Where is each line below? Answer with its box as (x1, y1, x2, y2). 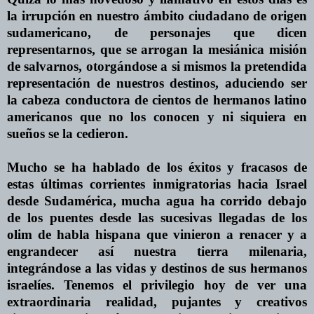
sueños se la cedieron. (7, 125, 128, 141)
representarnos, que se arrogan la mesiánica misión (7, 41, 307, 57)
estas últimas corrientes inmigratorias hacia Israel (7, 176, 307, 191)
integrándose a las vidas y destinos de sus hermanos (7, 260, 307, 275)
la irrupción (7, 8, 80, 23)
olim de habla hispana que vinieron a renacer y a (7, 226, 307, 242)
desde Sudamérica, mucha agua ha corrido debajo (7, 193, 307, 208)
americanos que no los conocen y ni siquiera (7, 109, 294, 124)
